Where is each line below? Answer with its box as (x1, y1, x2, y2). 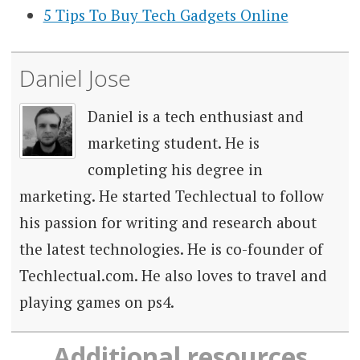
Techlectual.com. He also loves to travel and (18, 264, 327, 285)
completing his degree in (87, 158, 263, 179)
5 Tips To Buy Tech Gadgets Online (43, 5, 288, 26)
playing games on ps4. (18, 291, 174, 312)
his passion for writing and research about (18, 211, 317, 232)
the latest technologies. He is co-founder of (18, 238, 323, 259)
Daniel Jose (18, 62, 131, 93)
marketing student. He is (87, 132, 260, 153)
